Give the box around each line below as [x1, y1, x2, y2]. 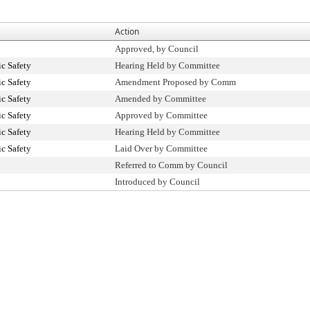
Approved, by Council [115, 44, 199, 54]
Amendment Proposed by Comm [115, 77, 236, 87]
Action [115, 26, 139, 37]
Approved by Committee [115, 110, 208, 120]
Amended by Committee [115, 93, 206, 104]
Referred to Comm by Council [115, 160, 228, 170]
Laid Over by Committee [115, 143, 208, 154]
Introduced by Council [115, 176, 200, 187]
